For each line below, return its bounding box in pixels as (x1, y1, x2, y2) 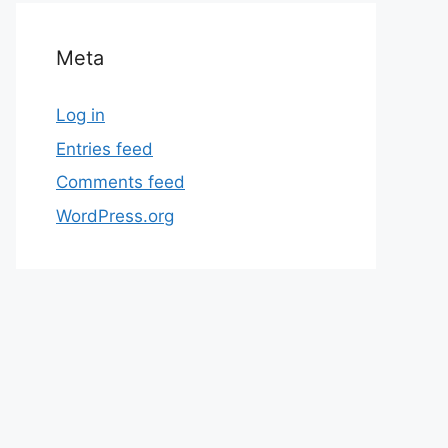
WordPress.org (56, 205, 174, 226)
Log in (56, 105, 105, 125)
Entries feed (56, 138, 153, 159)
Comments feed (56, 172, 185, 192)
